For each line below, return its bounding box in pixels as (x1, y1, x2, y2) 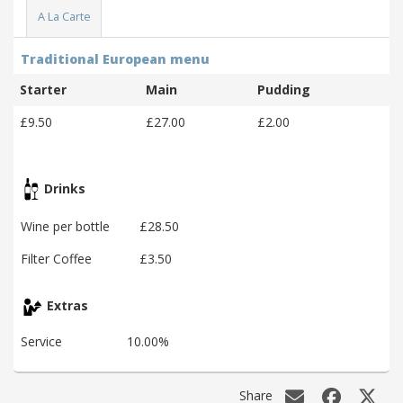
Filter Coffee (21, 249, 92, 267)
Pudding (257, 80, 310, 98)
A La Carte (37, 9, 91, 25)
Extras (43, 297, 88, 315)
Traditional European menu (21, 49, 210, 67)
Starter (20, 80, 67, 98)
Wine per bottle (21, 217, 110, 235)
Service (21, 332, 62, 350)
